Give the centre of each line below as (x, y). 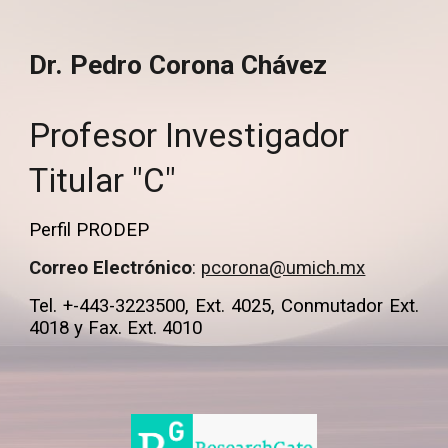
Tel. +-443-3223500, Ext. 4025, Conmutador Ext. (224, 305)
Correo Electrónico (111, 267)
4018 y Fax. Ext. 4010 (116, 327)
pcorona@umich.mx (283, 267)
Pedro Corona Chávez (199, 64)
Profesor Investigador (189, 135)
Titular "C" (103, 180)
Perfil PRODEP (89, 229)
